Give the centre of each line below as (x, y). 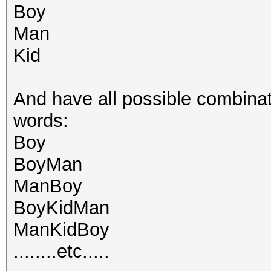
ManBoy (48, 186)
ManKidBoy (61, 230)
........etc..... (61, 251)
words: (41, 121)
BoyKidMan (61, 208)
